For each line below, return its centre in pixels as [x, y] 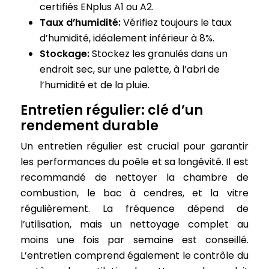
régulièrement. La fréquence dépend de [134, 209]
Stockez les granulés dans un [160, 54]
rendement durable [90, 126]
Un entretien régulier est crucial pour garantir [134, 146]
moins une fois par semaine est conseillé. [134, 240]
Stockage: [66, 54]
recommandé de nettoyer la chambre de [134, 177]
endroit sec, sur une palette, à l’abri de [130, 69]
